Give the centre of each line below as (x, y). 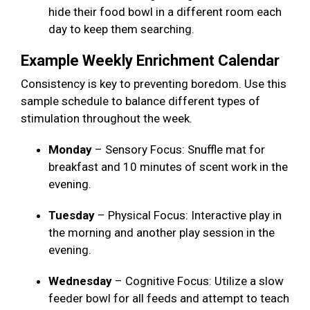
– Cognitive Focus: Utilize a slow (199, 281)
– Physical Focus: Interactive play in (190, 216)
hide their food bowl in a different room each (165, 12)
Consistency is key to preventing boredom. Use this (154, 84)
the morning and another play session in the (162, 233)
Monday (70, 150)
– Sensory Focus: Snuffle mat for (179, 150)
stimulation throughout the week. (108, 119)
